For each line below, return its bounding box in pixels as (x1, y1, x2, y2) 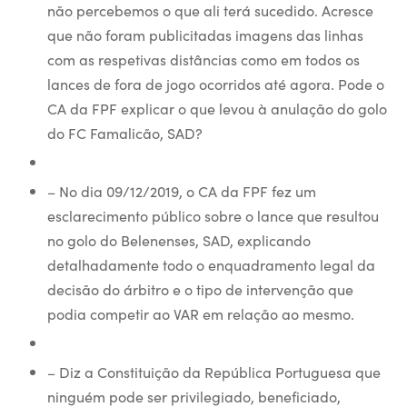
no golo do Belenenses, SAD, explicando (46, 230, 311, 250)
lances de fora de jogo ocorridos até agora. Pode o (46, 74, 384, 94)
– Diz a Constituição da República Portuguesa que (46, 362, 381, 382)
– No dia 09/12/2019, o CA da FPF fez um (46, 181, 316, 201)
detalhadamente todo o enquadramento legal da (46, 254, 375, 274)
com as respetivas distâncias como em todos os (46, 49, 360, 69)
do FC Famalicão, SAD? (46, 123, 203, 143)
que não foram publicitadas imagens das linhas (46, 25, 363, 45)
